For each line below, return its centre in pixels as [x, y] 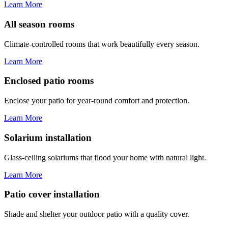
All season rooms [39, 24]
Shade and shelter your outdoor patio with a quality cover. [97, 214]
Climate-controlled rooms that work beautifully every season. [102, 44]
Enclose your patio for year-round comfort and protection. [97, 101]
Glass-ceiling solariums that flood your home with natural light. [105, 157]
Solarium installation [48, 137]
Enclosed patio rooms [49, 81]
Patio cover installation [52, 194]
